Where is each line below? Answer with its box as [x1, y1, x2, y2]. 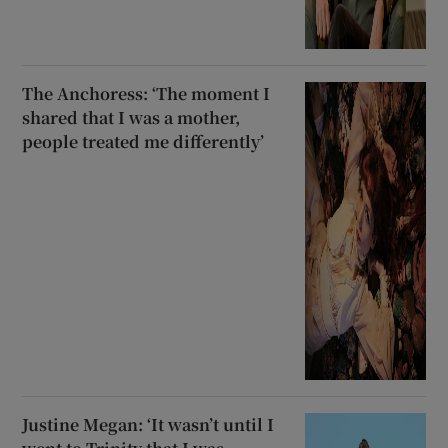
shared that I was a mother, [22, 106, 241, 130]
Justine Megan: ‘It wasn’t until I [22, 413, 275, 437]
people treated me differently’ [22, 130, 265, 154]
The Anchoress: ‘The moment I [22, 82, 271, 106]
